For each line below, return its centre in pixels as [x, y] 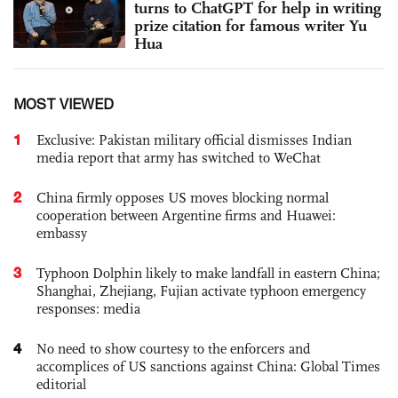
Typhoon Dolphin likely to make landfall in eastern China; [208, 273]
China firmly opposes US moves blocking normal [183, 197]
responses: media [88, 308]
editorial [61, 384]
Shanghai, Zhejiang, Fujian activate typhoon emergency [201, 291]
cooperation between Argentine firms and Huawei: [186, 215]
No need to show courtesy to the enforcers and [174, 348]
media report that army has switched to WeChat [179, 157]
